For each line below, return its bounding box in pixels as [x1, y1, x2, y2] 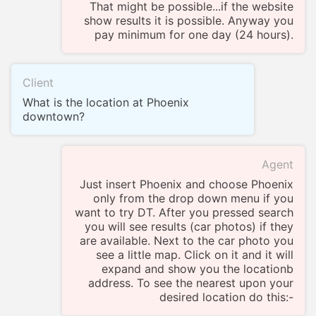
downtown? [23, 109, 85, 124]
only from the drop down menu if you [93, 191, 293, 206]
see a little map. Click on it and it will [96, 248, 293, 262]
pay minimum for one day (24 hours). [95, 28, 293, 42]
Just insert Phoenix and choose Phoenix [80, 177, 293, 192]
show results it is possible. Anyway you [84, 13, 293, 28]
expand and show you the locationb [102, 262, 293, 276]
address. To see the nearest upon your [88, 276, 293, 291]
